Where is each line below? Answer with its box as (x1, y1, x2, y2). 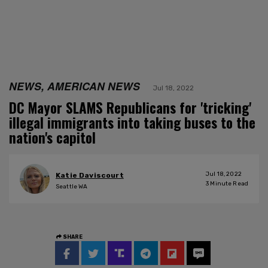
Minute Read (209, 179, 248, 187)
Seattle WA (56, 183, 88, 191)
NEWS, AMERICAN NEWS (9, 78, 140, 93)
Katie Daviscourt (56, 171, 124, 180)
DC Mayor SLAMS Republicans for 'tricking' (9, 97, 251, 118)
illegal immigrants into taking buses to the (9, 112, 255, 133)
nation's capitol (9, 127, 96, 148)
